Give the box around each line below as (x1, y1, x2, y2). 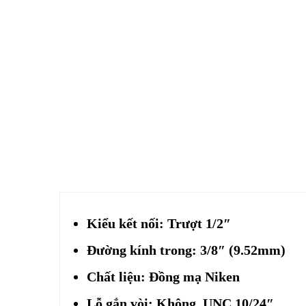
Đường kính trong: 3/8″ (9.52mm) (87, 242, 286, 258)
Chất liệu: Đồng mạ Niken (87, 269, 240, 285)
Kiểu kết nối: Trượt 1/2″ (87, 216, 231, 232)
